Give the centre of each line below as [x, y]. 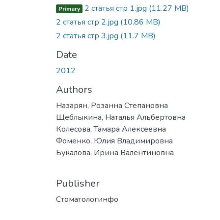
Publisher [78, 183]
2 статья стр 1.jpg [115, 8]
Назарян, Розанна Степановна [112, 105]
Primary [69, 9]
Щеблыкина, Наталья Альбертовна [121, 117]
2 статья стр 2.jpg [88, 22]
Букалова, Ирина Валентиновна [115, 152]
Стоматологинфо [87, 199]
